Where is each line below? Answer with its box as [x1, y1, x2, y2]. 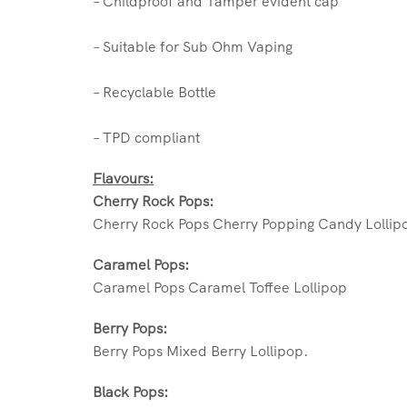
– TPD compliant [93, 127, 200, 146]
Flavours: [93, 168, 154, 187]
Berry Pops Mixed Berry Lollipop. [93, 341, 308, 360]
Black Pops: [93, 382, 168, 401]
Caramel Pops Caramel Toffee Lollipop [93, 277, 347, 296]
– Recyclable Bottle [93, 82, 216, 101]
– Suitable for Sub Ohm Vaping [93, 36, 293, 55]
